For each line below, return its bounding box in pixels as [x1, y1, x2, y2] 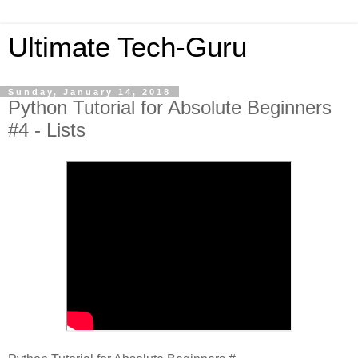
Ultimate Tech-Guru [8, 32, 247, 62]
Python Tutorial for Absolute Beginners [8, 97, 332, 118]
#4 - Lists [8, 119, 86, 141]
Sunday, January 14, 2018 [8, 87, 171, 97]
